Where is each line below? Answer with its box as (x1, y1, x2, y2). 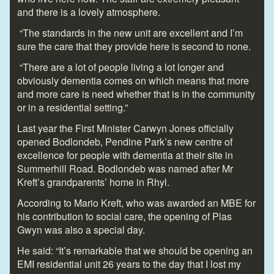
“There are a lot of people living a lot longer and (17, 59, 224, 74)
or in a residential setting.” (17, 100, 128, 114)
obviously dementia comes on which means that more (17, 73, 249, 87)
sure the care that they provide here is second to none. (17, 39, 251, 53)
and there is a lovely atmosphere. (17, 4, 160, 19)
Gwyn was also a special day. (17, 222, 145, 237)
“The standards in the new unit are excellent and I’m (17, 25, 243, 40)
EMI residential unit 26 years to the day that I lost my (17, 256, 241, 271)
